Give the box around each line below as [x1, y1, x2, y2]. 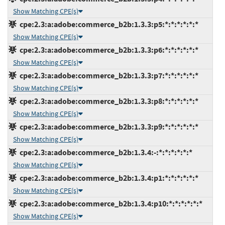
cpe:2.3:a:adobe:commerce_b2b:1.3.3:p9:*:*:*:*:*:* [17, 121, 198, 132]
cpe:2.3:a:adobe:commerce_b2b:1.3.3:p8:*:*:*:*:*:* [17, 95, 198, 106]
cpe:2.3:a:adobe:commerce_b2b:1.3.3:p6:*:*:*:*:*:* [17, 44, 198, 55]
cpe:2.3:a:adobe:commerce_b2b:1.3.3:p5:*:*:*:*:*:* [17, 19, 198, 30]
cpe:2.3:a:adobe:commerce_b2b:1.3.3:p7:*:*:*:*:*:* [17, 70, 198, 81]
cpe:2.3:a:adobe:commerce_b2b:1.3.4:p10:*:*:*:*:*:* [17, 198, 202, 209]
